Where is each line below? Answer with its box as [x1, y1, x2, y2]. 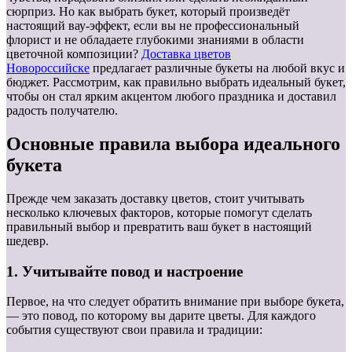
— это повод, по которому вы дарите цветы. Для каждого [6, 309, 316, 323]
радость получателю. [6, 104, 118, 118]
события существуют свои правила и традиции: [6, 323, 262, 337]
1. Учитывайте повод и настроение [6, 262, 243, 280]
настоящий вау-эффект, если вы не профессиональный [6, 19, 299, 33]
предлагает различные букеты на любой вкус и [90, 61, 345, 75]
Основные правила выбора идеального [6, 133, 340, 154]
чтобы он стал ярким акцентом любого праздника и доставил [6, 90, 336, 104]
